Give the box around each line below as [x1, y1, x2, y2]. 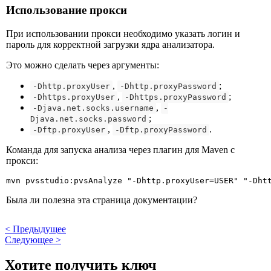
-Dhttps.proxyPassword [125, 92, 226, 102]
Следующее [5, 234, 56, 245]
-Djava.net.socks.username [33, 103, 154, 113]
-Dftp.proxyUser [33, 125, 105, 134]
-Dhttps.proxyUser [33, 92, 115, 102]
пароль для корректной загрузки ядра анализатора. [6, 39, 215, 50]
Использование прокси [6, 3, 127, 16]
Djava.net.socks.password [30, 114, 146, 123]
